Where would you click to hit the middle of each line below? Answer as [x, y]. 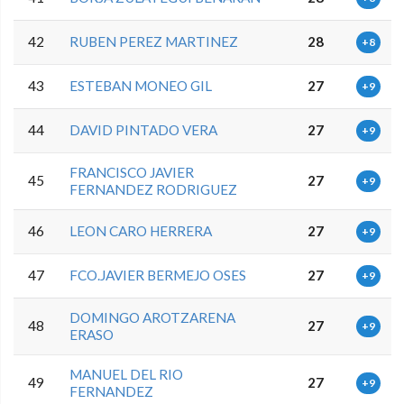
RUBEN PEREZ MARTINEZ [154, 41]
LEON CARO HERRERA [141, 230]
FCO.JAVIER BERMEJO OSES [158, 275]
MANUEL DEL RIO [127, 374]
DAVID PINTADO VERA [144, 129]
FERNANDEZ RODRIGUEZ [154, 189]
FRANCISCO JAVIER [132, 172]
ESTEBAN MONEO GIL [141, 85]
